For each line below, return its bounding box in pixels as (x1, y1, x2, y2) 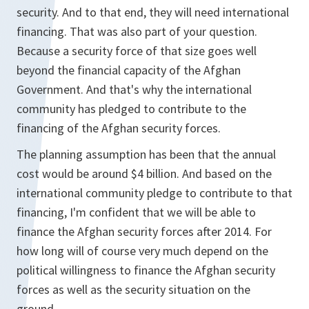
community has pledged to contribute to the (17, 101, 246, 117)
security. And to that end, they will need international (17, 4, 289, 20)
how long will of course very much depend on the (17, 243, 268, 259)
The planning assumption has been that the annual (17, 146, 276, 162)
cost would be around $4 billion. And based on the (17, 166, 272, 181)
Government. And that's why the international (17, 81, 252, 97)
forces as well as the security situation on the (17, 281, 250, 297)
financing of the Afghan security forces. (17, 120, 221, 136)
